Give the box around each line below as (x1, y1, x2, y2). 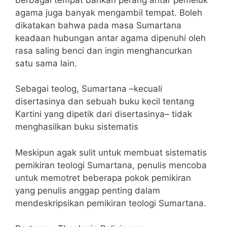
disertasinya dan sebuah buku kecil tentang (15, 96, 194, 106)
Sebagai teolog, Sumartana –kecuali (15, 84, 162, 94)
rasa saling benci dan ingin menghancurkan (15, 45, 192, 56)
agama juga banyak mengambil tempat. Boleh (15, 7, 202, 18)
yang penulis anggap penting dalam (15, 185, 160, 196)
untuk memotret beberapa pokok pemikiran (15, 172, 191, 183)
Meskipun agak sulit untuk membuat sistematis (15, 147, 207, 158)
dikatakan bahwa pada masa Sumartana (15, 20, 181, 30)
